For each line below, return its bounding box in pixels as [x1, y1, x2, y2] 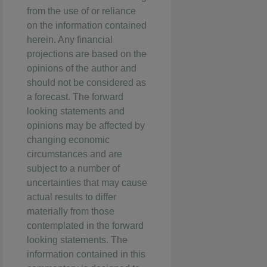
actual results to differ [27, 192, 116, 203]
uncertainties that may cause [27, 178, 147, 188]
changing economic [27, 135, 110, 145]
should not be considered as [27, 77, 146, 88]
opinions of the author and [27, 63, 136, 74]
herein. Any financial [27, 35, 113, 45]
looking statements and [27, 106, 125, 117]
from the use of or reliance [27, 6, 136, 17]
